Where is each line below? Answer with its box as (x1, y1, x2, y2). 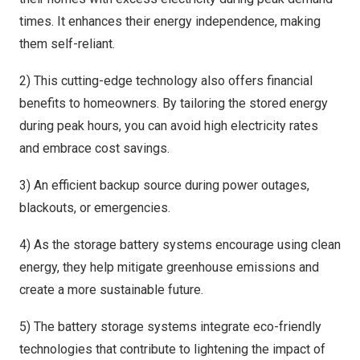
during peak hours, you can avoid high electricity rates (19, 118, 318, 133)
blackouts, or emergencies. (19, 200, 170, 215)
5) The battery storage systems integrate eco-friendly (19, 319, 321, 334)
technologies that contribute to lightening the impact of (19, 342, 325, 357)
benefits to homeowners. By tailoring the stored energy (19, 96, 328, 111)
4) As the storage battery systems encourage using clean (19, 237, 341, 252)
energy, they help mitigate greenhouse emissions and (19, 260, 319, 275)
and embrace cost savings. (19, 141, 170, 156)
